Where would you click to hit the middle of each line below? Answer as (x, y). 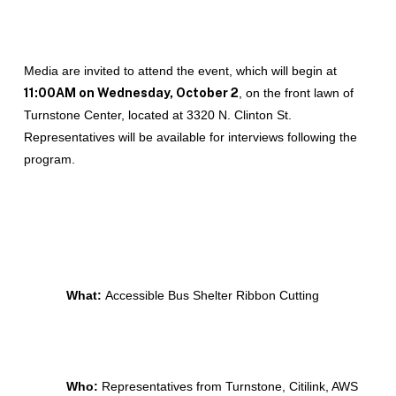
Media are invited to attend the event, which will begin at (180, 71)
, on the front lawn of (296, 93)
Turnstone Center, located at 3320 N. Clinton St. (157, 115)
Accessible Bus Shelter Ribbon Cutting (212, 295)
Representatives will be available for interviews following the (190, 137)
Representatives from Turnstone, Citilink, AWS (229, 386)
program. (49, 159)
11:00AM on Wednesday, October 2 (131, 93)
